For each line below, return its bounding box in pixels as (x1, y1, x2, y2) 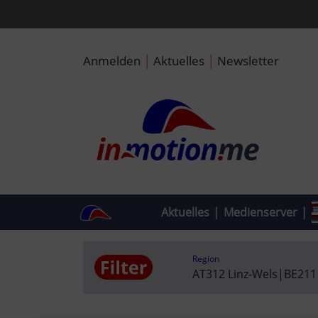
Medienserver (223, 204, 297, 220)
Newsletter (217, 52, 279, 69)
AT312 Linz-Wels (192, 265, 278, 282)
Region (192, 252, 219, 265)
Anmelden (83, 52, 141, 69)
